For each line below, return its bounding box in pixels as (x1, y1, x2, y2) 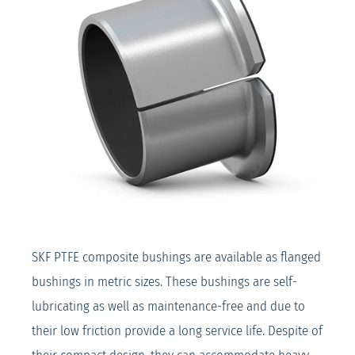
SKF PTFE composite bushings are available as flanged (32, 249, 321, 266)
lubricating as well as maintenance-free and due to (32, 298, 305, 315)
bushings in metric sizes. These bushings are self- (32, 273, 297, 291)
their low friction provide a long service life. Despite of (32, 323, 323, 340)
